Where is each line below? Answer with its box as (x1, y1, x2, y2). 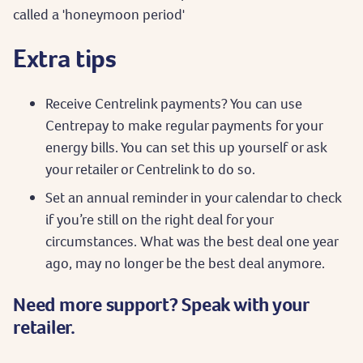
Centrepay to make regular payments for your (45, 115, 322, 135)
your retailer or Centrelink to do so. (45, 159, 255, 178)
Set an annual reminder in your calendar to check (45, 187, 341, 207)
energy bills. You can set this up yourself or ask (45, 137, 327, 156)
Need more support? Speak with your (13, 291, 309, 317)
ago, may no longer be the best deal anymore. (45, 253, 328, 272)
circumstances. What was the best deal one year (45, 231, 338, 250)
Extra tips (13, 41, 117, 75)
